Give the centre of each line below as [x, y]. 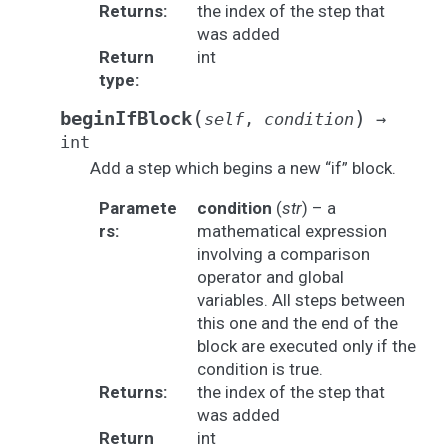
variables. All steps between [300, 300]
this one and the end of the [297, 323]
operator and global [270, 277]
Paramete [137, 208]
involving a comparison [283, 254]
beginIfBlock [126, 118]
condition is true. [259, 369]
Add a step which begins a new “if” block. [243, 168]
